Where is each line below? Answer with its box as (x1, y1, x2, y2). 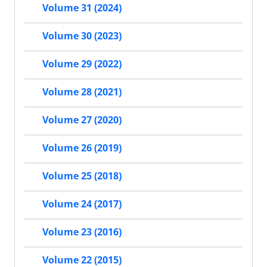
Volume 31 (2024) (42, 1, 122, 15)
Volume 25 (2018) (42, 169, 122, 183)
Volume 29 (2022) (42, 57, 122, 71)
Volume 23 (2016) (42, 225, 122, 239)
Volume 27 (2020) (42, 113, 122, 127)
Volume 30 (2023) (42, 29, 122, 43)
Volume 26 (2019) (42, 141, 122, 155)
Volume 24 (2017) (42, 197, 122, 211)
